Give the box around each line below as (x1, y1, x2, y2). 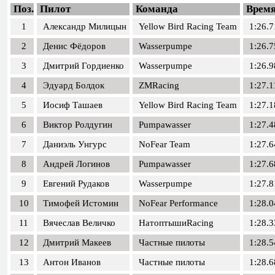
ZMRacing (139, 80, 179, 90)
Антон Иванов (43, 257, 101, 267)
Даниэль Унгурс (43, 139, 107, 149)
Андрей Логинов (43, 159, 110, 169)
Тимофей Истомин (43, 198, 118, 208)
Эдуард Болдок (43, 80, 104, 90)
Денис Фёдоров (43, 41, 106, 51)
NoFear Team (139, 139, 190, 149)
